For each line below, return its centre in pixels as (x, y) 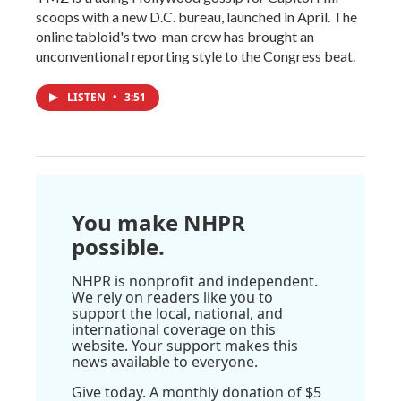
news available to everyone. (165, 362)
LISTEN (88, 98)
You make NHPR (158, 223)
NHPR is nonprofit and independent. (195, 282)
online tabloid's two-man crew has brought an (175, 37)
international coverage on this (174, 330)
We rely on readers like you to (172, 298)
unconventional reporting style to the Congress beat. (196, 56)
